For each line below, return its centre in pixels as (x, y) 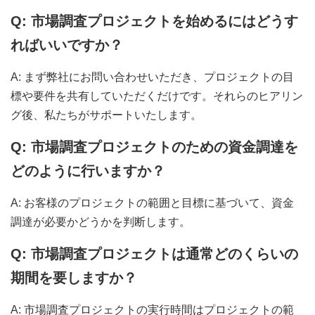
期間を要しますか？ (74, 278)
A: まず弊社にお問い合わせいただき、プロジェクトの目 (152, 77)
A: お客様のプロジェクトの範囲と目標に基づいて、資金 (152, 203)
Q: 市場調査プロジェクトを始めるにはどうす (154, 21)
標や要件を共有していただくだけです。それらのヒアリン (157, 96)
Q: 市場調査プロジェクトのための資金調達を (154, 147)
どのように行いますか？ (88, 171)
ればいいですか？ (67, 45)
